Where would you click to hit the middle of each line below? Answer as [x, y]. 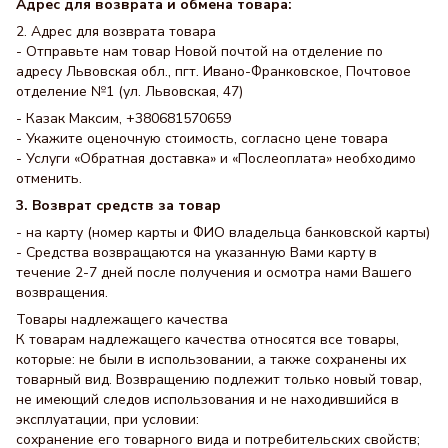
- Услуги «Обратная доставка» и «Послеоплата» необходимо [216, 159]
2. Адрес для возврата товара [116, 32]
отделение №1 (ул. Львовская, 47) [129, 92]
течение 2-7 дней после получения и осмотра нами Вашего [214, 273]
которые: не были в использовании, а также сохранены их [211, 360]
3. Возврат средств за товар [118, 206]
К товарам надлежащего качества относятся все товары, [207, 340]
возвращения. [62, 293]
